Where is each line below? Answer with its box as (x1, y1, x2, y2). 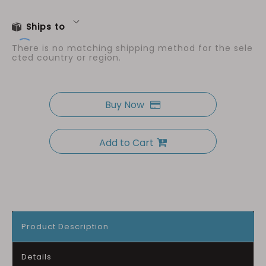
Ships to (26, 21, 65, 33)
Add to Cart (99, 136, 154, 150)
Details (21, 251, 52, 262)
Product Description (21, 221, 109, 232)
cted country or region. (12, 52, 121, 64)
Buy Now (105, 98, 144, 112)
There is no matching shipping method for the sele (12, 42, 253, 54)
